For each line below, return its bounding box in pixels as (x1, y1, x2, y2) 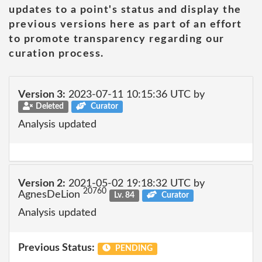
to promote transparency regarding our (9, 33, 225, 44)
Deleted (35, 102, 64, 111)
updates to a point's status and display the (9, 4, 242, 15)
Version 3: (18, 89, 65, 100)
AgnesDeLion (18, 189, 83, 200)
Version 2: (18, 178, 65, 189)
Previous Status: (18, 242, 95, 253)
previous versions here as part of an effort (9, 19, 242, 30)
